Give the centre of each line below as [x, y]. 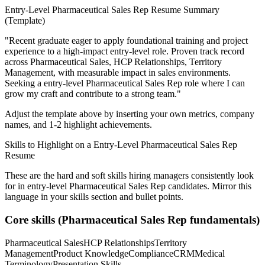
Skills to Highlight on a [49, 145]
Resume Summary [184, 10]
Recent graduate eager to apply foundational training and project [128, 41]
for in [16, 186]
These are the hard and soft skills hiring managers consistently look [129, 176]
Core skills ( [33, 219]
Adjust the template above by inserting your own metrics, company [130, 114]
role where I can [214, 83]
